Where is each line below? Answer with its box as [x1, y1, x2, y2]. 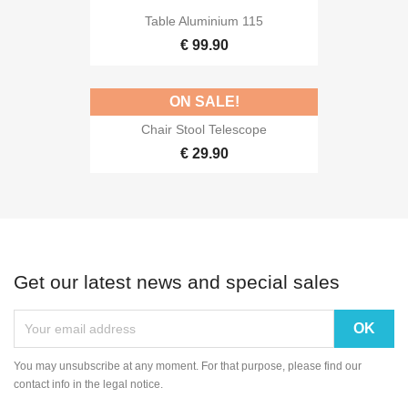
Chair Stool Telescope [141, 121, 267, 137]
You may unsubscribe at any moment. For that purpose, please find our [14, 360, 362, 372]
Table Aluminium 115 [145, 14, 263, 29]
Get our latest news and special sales [14, 271, 340, 292]
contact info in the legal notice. [14, 378, 163, 391]
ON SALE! [168, 93, 240, 109]
